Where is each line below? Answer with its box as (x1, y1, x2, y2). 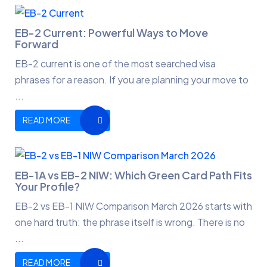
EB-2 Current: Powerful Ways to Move (15, 26, 208, 40)
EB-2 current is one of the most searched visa (15, 57, 216, 70)
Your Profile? (15, 179, 80, 194)
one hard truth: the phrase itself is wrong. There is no (15, 216, 245, 229)
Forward (15, 37, 58, 51)
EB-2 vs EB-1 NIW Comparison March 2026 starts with (15, 200, 252, 213)
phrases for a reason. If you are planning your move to (15, 73, 249, 86)
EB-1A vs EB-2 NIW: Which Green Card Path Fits (15, 168, 252, 182)
